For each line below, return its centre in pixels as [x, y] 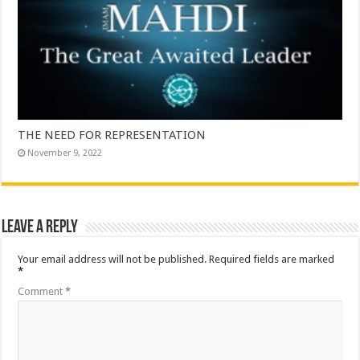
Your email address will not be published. [112, 259]
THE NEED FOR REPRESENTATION [112, 135]
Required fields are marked [272, 259]
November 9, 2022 [65, 153]
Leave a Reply [40, 227]
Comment [42, 291]
